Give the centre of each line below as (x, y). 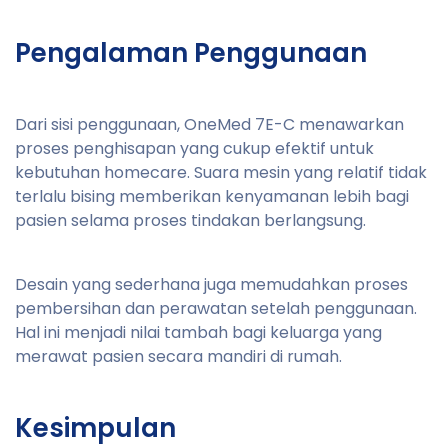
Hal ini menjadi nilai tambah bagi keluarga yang (198, 332)
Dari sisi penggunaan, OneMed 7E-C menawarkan (209, 124)
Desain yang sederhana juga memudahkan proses (211, 284)
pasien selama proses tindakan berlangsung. (190, 220)
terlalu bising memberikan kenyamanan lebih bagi (212, 196)
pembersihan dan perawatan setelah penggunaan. (216, 308)
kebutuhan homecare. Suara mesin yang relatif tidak (221, 172)
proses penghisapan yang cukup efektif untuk (194, 148)
